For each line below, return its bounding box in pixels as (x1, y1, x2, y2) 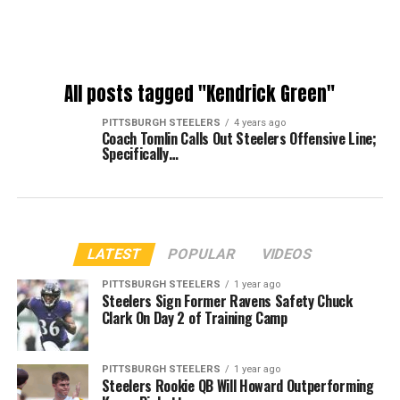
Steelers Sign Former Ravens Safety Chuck (101, 290, 353, 312)
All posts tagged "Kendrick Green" (64, 80, 336, 108)
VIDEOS (260, 246, 315, 262)
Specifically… (101, 143, 179, 164)
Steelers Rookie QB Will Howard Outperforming (101, 375, 374, 396)
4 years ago (233, 117, 286, 129)
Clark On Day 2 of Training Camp (101, 307, 287, 329)
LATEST (86, 246, 145, 262)
